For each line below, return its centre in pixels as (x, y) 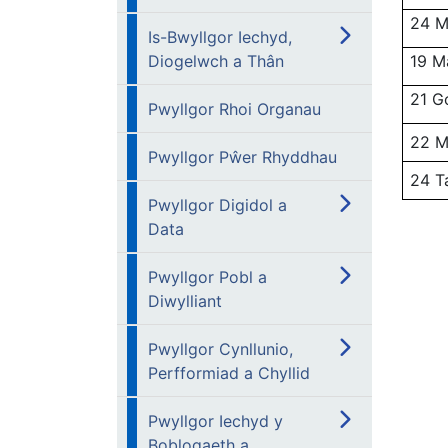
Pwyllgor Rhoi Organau (234, 109)
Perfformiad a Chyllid (229, 373)
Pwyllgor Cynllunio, (220, 349)
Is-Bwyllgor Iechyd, (220, 37)
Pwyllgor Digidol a (217, 205)
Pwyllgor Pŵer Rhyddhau (242, 157)
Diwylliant (185, 301)
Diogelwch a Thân (216, 61)
